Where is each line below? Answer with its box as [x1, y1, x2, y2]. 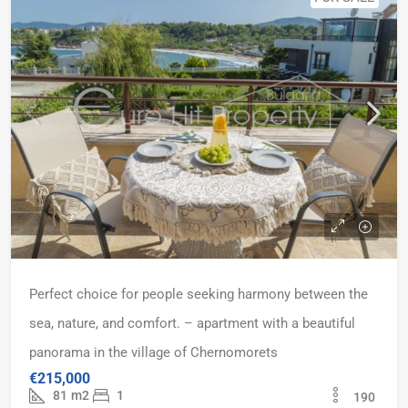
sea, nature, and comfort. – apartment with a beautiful [29, 315, 355, 331]
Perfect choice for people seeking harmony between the [29, 286, 368, 302]
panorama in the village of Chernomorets [29, 344, 278, 361]
